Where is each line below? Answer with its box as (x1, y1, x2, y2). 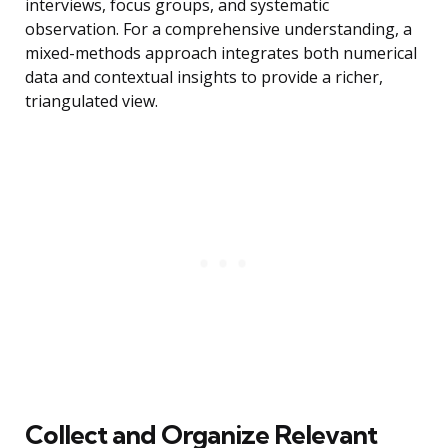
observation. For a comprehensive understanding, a (25, 18, 412, 41)
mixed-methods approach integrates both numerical (25, 42, 417, 65)
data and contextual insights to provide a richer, (25, 66, 383, 89)
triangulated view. (25, 90, 158, 113)
